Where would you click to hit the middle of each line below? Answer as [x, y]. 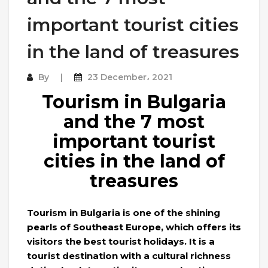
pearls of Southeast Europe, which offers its [134, 227]
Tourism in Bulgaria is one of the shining [124, 212]
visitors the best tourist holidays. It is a [121, 241]
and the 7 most [134, 121]
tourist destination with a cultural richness [129, 255]
